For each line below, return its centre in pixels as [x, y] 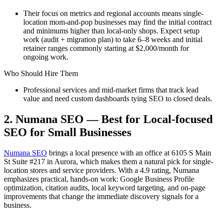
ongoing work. [46, 57]
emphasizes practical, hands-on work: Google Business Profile [99, 179]
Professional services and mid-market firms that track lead [111, 90]
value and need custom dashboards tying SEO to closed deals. [118, 99]
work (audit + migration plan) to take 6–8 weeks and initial [113, 40]
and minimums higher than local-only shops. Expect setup [111, 31]
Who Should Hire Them [41, 74]
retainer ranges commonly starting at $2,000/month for [106, 48]
